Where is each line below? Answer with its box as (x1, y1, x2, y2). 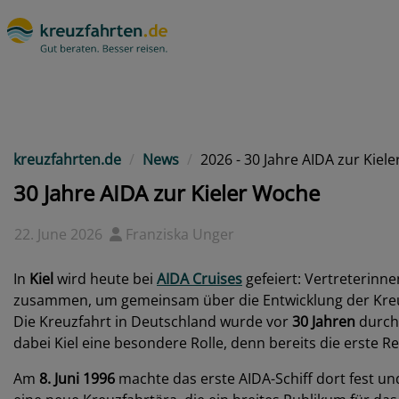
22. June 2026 (14, 224, 110, 244)
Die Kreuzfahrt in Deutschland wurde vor (13, 312, 292, 331)
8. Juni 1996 (39, 369, 115, 388)
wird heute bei (53, 269, 157, 289)
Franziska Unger (122, 224, 238, 244)
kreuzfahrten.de (13, 150, 121, 169)
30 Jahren (292, 312, 355, 331)
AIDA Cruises (157, 269, 242, 289)
